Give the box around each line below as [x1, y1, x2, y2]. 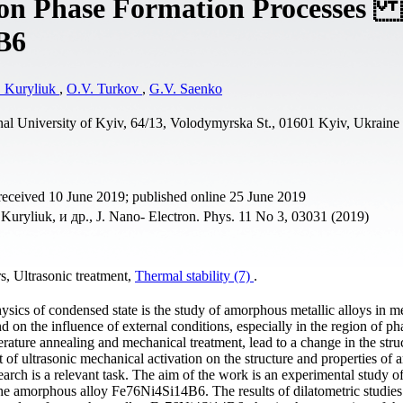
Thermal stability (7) [135, 267, 254, 283]
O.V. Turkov [67, 80, 142, 96]
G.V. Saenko [149, 80, 222, 96]
